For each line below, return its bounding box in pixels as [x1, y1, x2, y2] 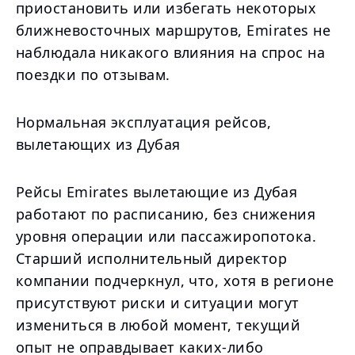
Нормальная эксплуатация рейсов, [16, 113, 271, 132]
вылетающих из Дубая [16, 135, 181, 154]
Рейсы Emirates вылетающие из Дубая [16, 182, 298, 201]
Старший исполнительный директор [16, 249, 287, 268]
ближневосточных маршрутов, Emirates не [16, 21, 331, 40]
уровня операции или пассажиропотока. [16, 227, 317, 246]
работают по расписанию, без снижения [16, 204, 316, 223]
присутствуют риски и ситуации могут [16, 293, 300, 312]
